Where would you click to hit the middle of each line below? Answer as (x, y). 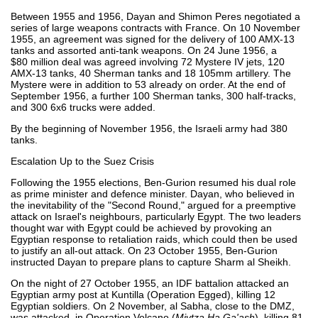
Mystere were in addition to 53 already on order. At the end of (148, 84)
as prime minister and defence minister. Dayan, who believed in (153, 193)
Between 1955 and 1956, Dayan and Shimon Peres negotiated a (155, 16)
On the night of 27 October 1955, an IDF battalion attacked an (150, 283)
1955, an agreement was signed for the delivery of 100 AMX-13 (153, 39)
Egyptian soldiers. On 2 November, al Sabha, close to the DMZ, (153, 306)
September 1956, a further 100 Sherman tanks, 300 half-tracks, (153, 95)
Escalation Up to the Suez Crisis (82, 161)
